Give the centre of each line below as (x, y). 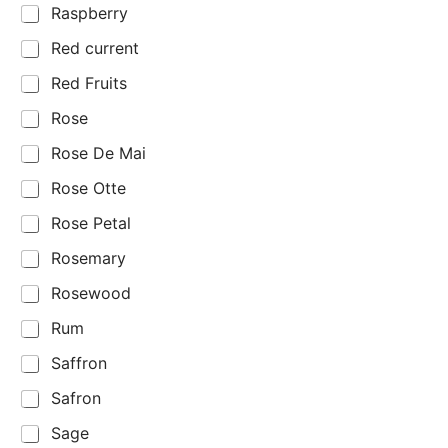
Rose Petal (91, 223)
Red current (95, 48)
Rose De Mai (98, 153)
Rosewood (91, 293)
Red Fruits (89, 83)
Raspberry (89, 13)
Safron (76, 398)
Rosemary (88, 258)
